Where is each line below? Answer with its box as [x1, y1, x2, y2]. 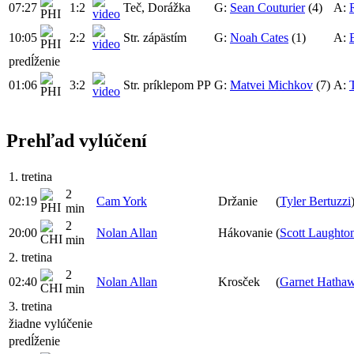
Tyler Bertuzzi [280, 194, 351, 209]
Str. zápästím [123, 30, 186, 44]
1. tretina [9, 170, 52, 184]
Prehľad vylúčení [6, 130, 147, 152]
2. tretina [9, 250, 52, 265]
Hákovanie [218, 226, 273, 240]
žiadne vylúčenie [9, 317, 92, 331]
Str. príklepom [123, 77, 194, 92]
